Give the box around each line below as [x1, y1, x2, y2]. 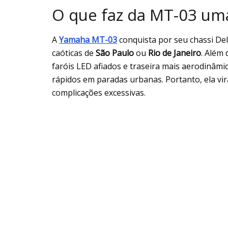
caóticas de [52, 47, 96, 59]
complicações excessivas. [52, 87, 146, 99]
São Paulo [96, 47, 134, 59]
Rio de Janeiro [148, 47, 201, 59]
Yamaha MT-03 [59, 34, 117, 46]
